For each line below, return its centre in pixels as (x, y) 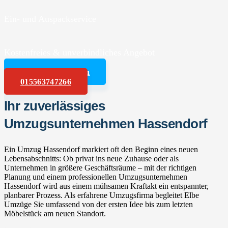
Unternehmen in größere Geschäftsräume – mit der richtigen (100, 167)
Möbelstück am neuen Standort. (55, 213)
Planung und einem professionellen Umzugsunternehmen (96, 177)
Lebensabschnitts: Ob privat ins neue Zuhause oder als (91, 158)
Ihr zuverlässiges (55, 106)
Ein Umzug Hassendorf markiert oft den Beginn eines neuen (101, 149)
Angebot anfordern (55, 72)
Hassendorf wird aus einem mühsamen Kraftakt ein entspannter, (106, 186)
